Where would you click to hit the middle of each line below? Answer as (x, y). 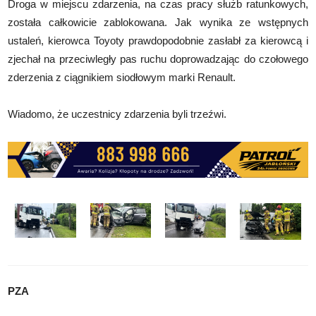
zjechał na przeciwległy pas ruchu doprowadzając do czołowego (158, 59)
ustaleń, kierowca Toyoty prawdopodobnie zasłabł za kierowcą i (158, 40)
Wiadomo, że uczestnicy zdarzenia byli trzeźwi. (117, 114)
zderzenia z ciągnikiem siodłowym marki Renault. (122, 77)
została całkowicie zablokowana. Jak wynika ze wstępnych (158, 22)
